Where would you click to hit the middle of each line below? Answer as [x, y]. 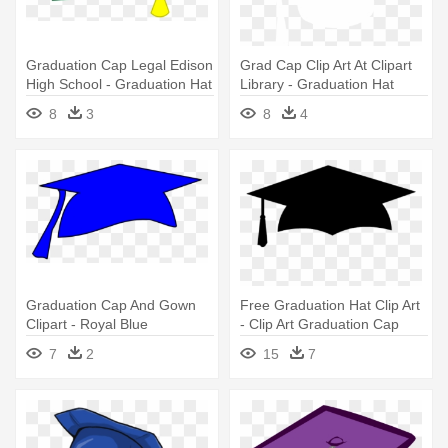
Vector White [280, 103]
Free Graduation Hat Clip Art [330, 305]
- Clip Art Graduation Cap [319, 324]
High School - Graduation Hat [119, 84]
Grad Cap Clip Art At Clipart [326, 65]
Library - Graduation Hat [317, 84]
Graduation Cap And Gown [111, 305]
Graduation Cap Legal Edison [119, 65]
